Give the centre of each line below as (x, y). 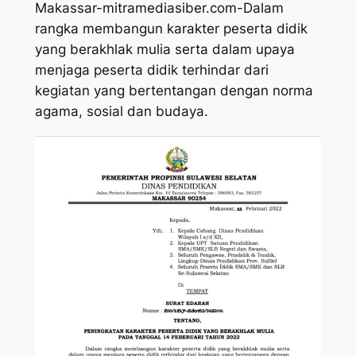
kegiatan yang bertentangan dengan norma (174, 90)
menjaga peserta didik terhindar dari (151, 70)
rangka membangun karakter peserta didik (171, 28)
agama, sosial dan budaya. (121, 111)
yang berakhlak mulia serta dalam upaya (164, 49)
